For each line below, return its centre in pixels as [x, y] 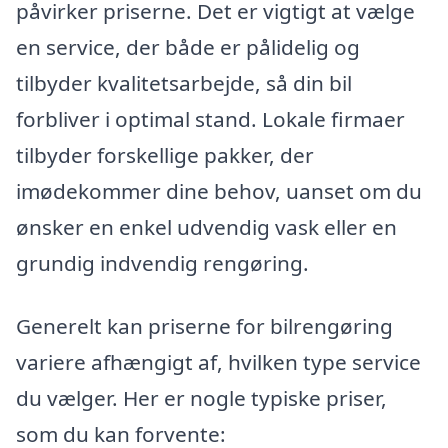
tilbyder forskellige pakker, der [165, 154]
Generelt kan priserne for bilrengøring [204, 326]
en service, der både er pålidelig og [188, 46]
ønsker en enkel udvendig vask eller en [206, 226]
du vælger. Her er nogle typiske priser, [201, 398]
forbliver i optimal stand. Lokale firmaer [210, 118]
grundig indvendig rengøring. [162, 262]
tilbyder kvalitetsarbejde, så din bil [184, 82]
